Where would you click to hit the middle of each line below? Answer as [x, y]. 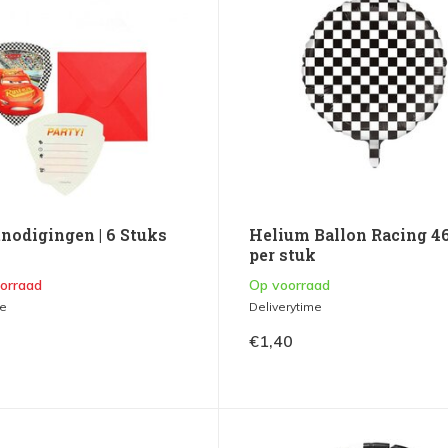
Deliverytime [285, 306]
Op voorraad [289, 284]
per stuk [282, 254]
